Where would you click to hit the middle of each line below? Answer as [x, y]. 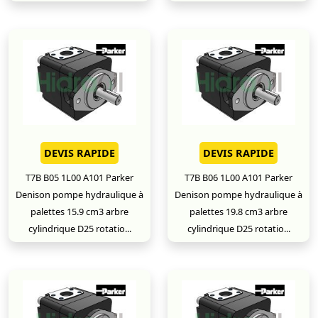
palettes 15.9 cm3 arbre [79, 212]
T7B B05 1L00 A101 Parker [79, 177]
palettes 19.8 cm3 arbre [238, 212]
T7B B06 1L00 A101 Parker [238, 177]
